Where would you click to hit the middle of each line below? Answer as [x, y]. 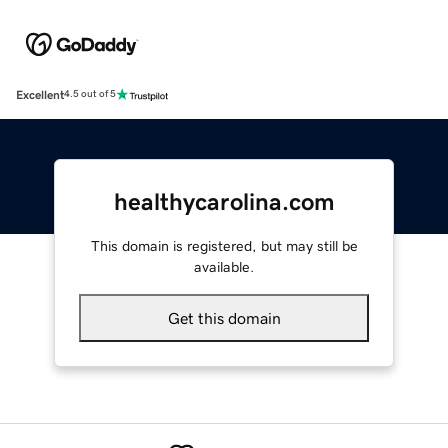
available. [224, 266]
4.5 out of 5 [90, 94]
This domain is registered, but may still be [224, 245]
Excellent [40, 94]
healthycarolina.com [224, 201]
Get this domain [224, 317]
